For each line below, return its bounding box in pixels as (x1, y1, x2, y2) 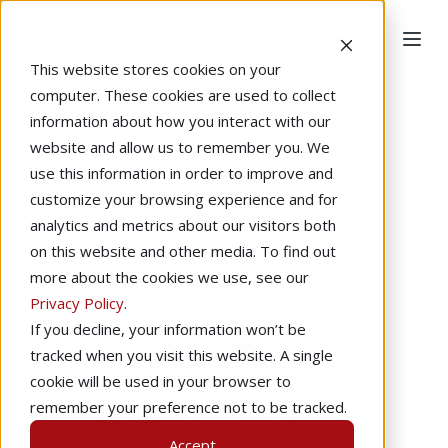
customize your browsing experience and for (30, 189, 338, 209)
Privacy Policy (30, 293, 124, 313)
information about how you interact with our (30, 111, 331, 131)
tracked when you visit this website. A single (30, 345, 333, 365)
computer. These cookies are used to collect (30, 85, 336, 105)
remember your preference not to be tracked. (30, 397, 347, 417)
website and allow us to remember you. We (30, 137, 330, 157)
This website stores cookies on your (30, 59, 281, 79)
